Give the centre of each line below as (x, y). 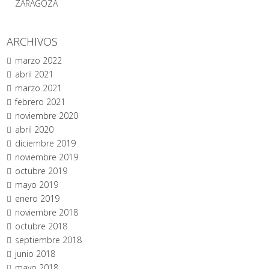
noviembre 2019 (47, 157)
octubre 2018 (41, 226)
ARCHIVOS (32, 41)
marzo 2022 (39, 60)
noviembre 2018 (47, 212)
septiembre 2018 (49, 240)
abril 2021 (35, 74)
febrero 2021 (41, 102)
